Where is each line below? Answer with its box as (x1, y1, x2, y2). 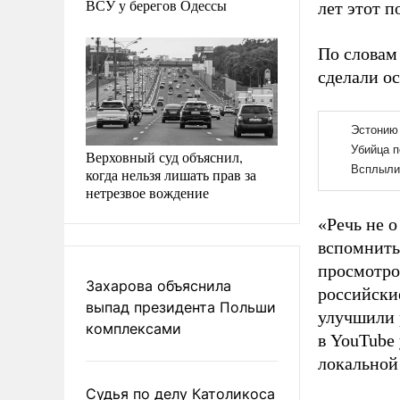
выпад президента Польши (86, 297, 276, 316)
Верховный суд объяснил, (86, 146, 243, 166)
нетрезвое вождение (86, 182, 209, 202)
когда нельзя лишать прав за (86, 164, 256, 184)
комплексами (86, 319, 181, 337)
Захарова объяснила (86, 276, 231, 295)
